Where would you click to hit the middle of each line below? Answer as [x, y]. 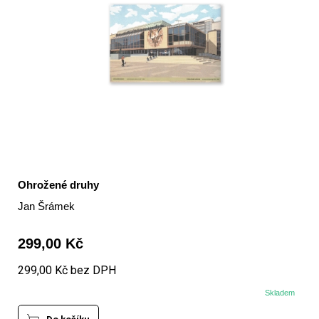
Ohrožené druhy [58, 185]
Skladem [280, 293]
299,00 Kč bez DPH [67, 271]
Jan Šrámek [46, 206]
